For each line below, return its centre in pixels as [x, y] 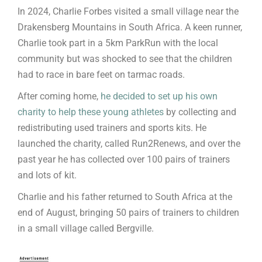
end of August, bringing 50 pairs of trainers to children [128, 213]
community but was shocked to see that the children [125, 59]
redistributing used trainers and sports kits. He [112, 128]
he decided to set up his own [159, 96]
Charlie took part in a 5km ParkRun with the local [118, 43]
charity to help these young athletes [91, 112]
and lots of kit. [47, 175]
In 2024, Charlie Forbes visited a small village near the [128, 12]
